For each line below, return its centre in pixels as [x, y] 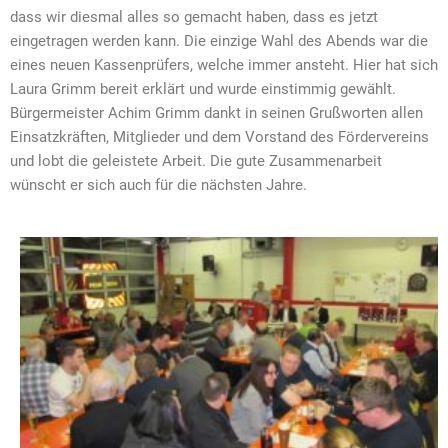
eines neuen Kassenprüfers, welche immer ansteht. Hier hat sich [224, 65]
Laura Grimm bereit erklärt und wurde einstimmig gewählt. [203, 89]
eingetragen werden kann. [95, 41]
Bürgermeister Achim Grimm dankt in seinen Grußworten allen [216, 113]
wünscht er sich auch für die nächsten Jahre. [158, 185]
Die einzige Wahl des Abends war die [306, 41]
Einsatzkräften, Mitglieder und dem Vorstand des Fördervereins [219, 137]
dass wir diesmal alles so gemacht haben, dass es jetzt [194, 17]
